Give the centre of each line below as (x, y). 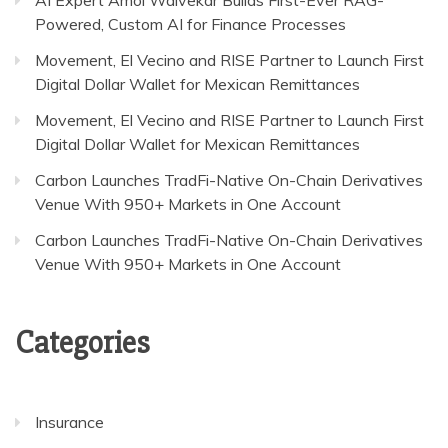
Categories (82, 342)
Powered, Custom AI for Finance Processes (190, 23)
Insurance (69, 421)
